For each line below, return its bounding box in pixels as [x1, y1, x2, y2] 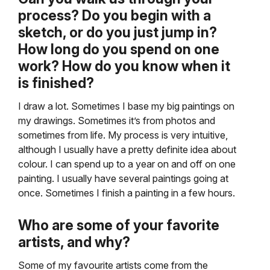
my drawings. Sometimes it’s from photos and [18, 115, 215, 127]
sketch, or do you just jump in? [18, 24, 217, 42]
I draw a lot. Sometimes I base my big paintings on [18, 100, 234, 113]
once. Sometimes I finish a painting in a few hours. [18, 187, 235, 199]
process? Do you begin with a [18, 7, 211, 25]
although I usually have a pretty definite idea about [18, 143, 236, 156]
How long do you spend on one [18, 41, 219, 58]
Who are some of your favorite [18, 217, 219, 234]
